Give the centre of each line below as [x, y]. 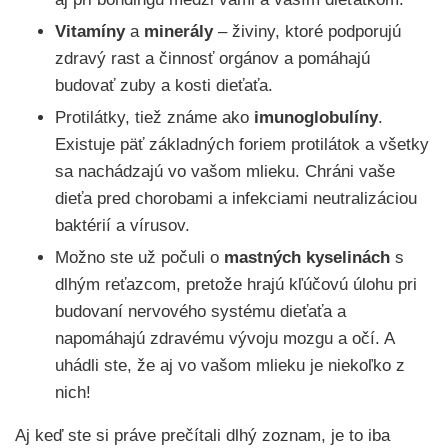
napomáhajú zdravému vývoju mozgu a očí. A [224, 339]
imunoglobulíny [316, 118]
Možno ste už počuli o [139, 258]
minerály [178, 32]
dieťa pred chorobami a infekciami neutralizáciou [236, 199]
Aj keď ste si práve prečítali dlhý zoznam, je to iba [202, 436]
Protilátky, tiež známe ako [154, 118]
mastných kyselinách [307, 258]
